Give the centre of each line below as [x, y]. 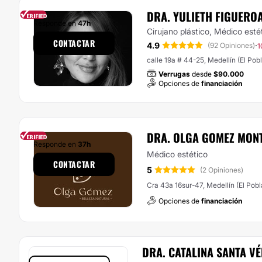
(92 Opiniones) [231, 45]
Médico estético [177, 154]
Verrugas [174, 74]
